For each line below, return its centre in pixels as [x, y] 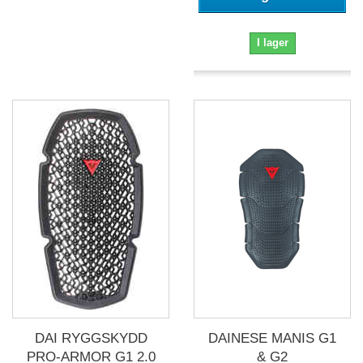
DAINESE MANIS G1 [272, 339]
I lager [272, 43]
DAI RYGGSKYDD [91, 339]
